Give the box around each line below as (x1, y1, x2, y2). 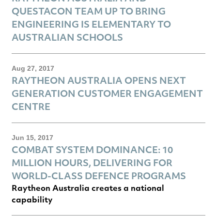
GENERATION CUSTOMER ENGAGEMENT (12, 87, 203, 99)
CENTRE (12, 100, 50, 112)
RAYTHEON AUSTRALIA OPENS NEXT (12, 74, 186, 86)
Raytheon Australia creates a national (12, 182, 164, 193)
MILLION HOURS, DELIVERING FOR (12, 156, 172, 169)
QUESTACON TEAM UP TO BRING (12, 4, 166, 17)
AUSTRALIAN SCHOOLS (12, 31, 123, 43)
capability (12, 193, 52, 205)
